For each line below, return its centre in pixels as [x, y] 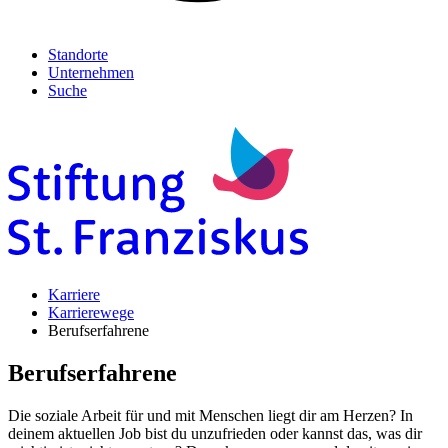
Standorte [78, 54]
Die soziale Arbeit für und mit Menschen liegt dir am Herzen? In [210, 415]
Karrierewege [91, 312]
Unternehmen [91, 72]
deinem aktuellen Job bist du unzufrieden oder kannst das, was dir [215, 433]
